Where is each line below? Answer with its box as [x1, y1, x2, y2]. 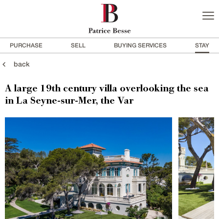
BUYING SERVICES [114, 42, 167, 49]
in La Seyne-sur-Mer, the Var [5, 96, 133, 107]
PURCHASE [10, 42, 43, 49]
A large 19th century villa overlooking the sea [5, 84, 209, 95]
